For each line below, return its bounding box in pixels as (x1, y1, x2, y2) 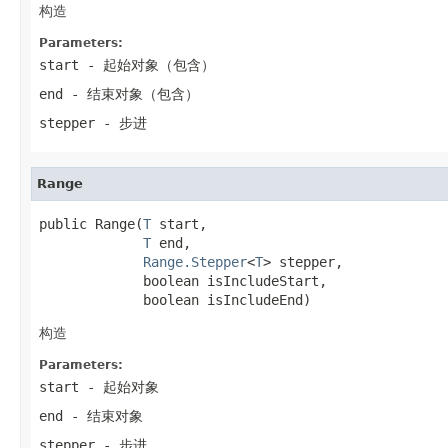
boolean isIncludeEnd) (39, 291, 311, 308)
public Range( (39, 215, 143, 232)
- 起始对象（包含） (79, 56, 215, 73)
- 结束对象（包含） (63, 85, 199, 102)
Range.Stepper (143, 253, 247, 270)
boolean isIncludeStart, (39, 272, 327, 289)
